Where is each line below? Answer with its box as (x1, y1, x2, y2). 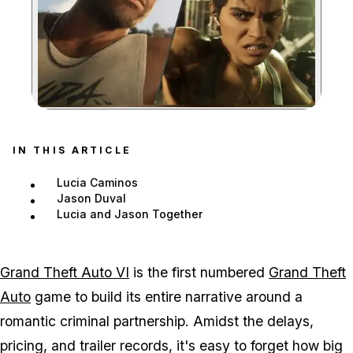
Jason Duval (57, 191, 126, 206)
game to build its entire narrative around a (31, 288, 303, 306)
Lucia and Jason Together (57, 207, 203, 221)
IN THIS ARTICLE (13, 144, 132, 157)
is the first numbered (129, 264, 269, 281)
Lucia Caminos (57, 176, 138, 190)
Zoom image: (176, 106, 239, 119)
